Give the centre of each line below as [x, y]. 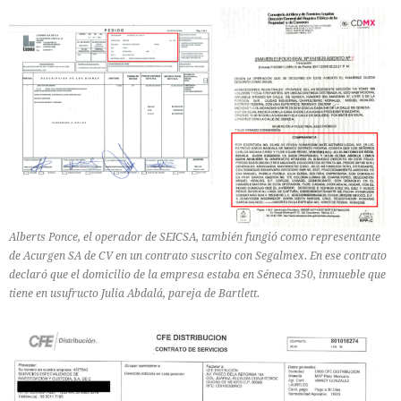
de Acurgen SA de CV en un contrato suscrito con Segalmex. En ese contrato [198, 255]
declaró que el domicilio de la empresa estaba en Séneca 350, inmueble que [197, 274]
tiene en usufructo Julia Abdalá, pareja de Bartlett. [134, 293]
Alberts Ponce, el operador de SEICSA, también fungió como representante [195, 236]
